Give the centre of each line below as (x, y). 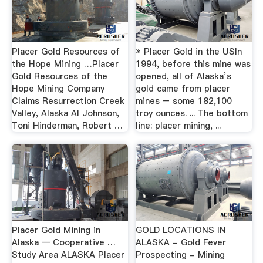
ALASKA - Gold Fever (181, 242)
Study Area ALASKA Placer (68, 254)
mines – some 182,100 (184, 101)
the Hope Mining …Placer (65, 64)
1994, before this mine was (193, 64)
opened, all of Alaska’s (184, 77)
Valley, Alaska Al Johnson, (65, 114)
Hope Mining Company (58, 89)
